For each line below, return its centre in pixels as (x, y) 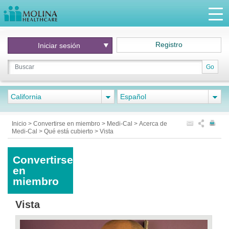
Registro (169, 44)
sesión (70, 45)
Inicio (20, 124)
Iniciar (48, 45)
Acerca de (153, 124)
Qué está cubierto (69, 131)
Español (133, 97)
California (26, 97)
